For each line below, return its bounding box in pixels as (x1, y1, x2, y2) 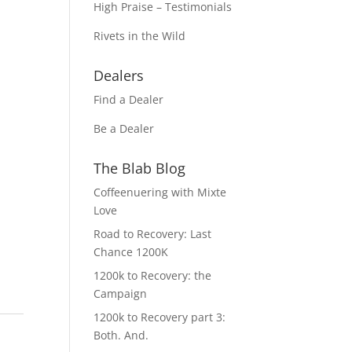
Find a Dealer (93, 92, 164, 107)
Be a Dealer (93, 121, 155, 136)
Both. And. (93, 328, 149, 343)
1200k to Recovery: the (93, 268, 212, 283)
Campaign (93, 286, 148, 301)
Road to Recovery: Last (93, 226, 212, 241)
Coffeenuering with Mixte (93, 185, 227, 200)
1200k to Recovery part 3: (93, 310, 226, 324)
